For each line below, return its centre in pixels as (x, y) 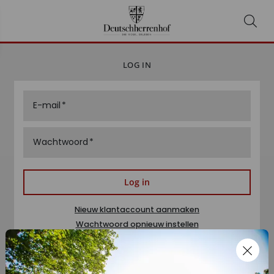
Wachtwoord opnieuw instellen (137, 224)
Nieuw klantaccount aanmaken (137, 209)
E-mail (47, 106)
